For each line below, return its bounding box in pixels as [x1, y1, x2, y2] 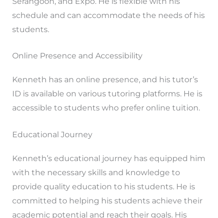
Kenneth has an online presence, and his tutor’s [12, 75, 198, 85]
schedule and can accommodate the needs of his [12, 10, 205, 20]
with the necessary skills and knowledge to [12, 167, 180, 177]
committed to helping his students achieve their [12, 196, 202, 205]
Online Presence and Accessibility [12, 51, 143, 61]
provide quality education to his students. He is [12, 182, 195, 191]
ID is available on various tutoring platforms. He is [12, 89, 202, 99]
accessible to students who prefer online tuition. [12, 103, 200, 113]
